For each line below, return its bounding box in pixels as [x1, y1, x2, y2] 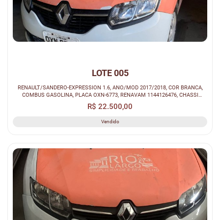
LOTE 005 [91, 67, 129, 78]
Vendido [101, 118, 119, 124]
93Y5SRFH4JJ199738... [82, 98, 138, 106]
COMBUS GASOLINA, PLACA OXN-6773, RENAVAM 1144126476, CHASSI [22, 91, 198, 98]
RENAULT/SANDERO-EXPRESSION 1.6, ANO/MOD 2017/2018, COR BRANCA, [17, 83, 203, 91]
